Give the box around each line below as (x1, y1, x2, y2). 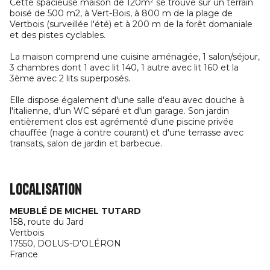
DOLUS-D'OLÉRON (37, 238, 121, 249)
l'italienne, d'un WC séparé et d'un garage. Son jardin (10, 105, 229, 116)
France (10, 249, 38, 260)
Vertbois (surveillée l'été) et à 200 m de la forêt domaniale (10, 19, 253, 30)
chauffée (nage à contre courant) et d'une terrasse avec (10, 127, 243, 138)
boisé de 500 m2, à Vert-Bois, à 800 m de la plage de (10, 8, 233, 19)
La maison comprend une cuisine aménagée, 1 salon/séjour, (10, 51, 260, 62)
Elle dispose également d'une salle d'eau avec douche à (10, 95, 244, 105)
